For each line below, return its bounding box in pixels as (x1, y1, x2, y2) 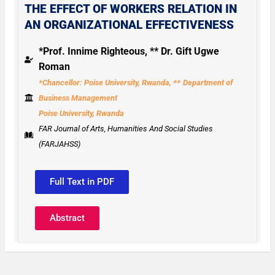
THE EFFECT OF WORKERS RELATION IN (25, 2, 237, 16)
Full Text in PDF (50, 176, 114, 187)
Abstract (50, 212, 85, 223)
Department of (182, 77, 233, 87)
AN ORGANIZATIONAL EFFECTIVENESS (25, 18, 234, 32)
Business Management (38, 93, 117, 103)
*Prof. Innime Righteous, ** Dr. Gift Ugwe (38, 45, 219, 57)
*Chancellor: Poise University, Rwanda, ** (38, 77, 180, 87)
